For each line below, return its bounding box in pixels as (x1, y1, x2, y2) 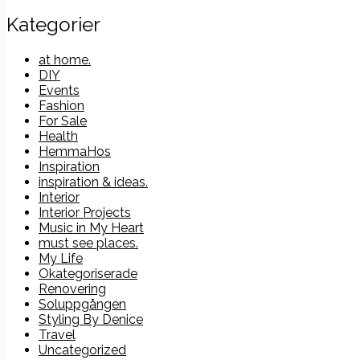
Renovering (39, 281, 106, 297)
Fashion (39, 98, 84, 114)
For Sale (39, 113, 87, 129)
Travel (39, 327, 76, 343)
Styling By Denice (39, 312, 143, 328)
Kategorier (6, 13, 100, 37)
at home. (39, 52, 91, 68)
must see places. (39, 235, 138, 252)
